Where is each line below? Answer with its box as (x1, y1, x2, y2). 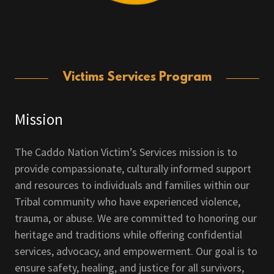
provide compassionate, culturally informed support (15, 161, 251, 176)
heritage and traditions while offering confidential (15, 228, 242, 242)
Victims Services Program (62, 71, 212, 84)
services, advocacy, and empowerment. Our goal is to (15, 244, 257, 258)
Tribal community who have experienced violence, (15, 194, 240, 209)
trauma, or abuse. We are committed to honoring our (15, 211, 257, 225)
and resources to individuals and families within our (15, 178, 250, 192)
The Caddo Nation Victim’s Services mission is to (15, 145, 237, 159)
